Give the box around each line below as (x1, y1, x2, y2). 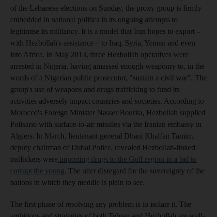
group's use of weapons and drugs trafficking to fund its (10, 85, 180, 93)
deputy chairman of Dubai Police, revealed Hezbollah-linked (10, 143, 195, 152)
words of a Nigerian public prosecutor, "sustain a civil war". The (10, 73, 207, 82)
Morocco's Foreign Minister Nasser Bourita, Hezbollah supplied (10, 108, 205, 117)
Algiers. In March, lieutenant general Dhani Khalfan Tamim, (10, 131, 195, 140)
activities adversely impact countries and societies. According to (10, 96, 204, 105)
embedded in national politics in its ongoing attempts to (10, 15, 178, 24)
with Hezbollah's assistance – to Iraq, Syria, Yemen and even (10, 38, 195, 47)
